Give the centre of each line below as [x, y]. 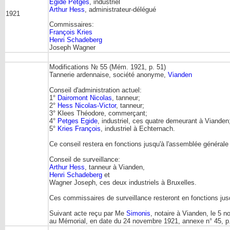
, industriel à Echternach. [138, 128]
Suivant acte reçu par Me [88, 213]
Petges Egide [78, 121]
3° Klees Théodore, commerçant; [98, 113]
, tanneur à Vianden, [115, 167]
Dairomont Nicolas [85, 98]
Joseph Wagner [72, 47]
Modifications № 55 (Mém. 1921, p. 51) [108, 67]
